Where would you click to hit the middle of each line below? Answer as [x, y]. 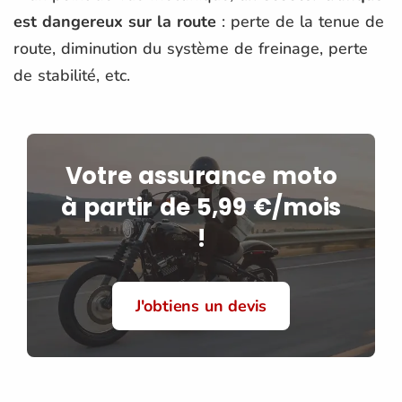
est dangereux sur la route [115, 21]
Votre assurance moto [201, 175]
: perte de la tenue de [300, 21]
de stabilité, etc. [72, 75]
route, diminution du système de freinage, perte [191, 48]
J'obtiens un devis [201, 306]
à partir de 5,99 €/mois [201, 207]
